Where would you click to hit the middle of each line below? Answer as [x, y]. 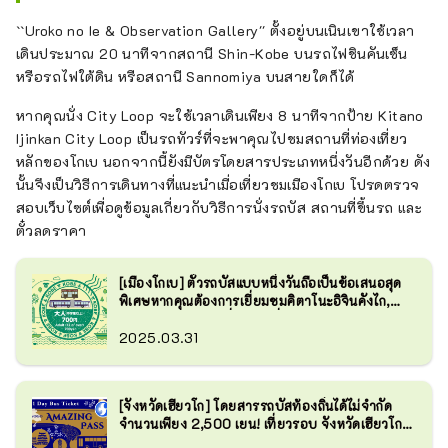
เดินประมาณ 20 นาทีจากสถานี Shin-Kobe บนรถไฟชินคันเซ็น [212, 53]
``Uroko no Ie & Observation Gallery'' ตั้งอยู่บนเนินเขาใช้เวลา [215, 30]
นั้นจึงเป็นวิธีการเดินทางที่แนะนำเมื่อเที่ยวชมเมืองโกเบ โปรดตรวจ [218, 184]
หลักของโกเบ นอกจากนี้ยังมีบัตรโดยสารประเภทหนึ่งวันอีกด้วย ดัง [223, 161]
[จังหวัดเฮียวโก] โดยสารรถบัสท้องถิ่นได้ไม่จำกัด [256, 405]
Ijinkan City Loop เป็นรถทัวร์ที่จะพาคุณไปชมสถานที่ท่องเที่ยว [212, 138]
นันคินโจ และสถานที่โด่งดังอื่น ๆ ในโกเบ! [234, 318]
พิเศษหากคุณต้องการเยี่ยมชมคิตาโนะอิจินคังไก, [254, 300]
